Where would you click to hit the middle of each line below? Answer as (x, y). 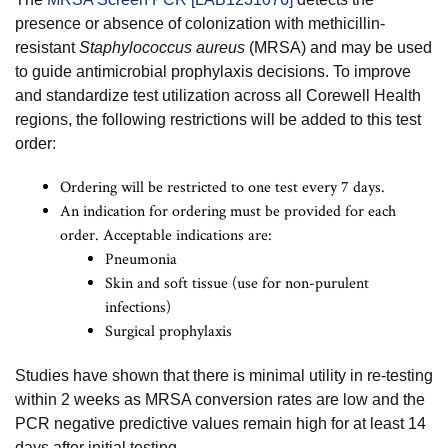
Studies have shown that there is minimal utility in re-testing (224, 375)
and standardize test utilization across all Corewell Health (218, 95)
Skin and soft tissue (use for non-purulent (237, 283)
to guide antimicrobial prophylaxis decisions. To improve (213, 71)
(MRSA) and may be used (340, 47)
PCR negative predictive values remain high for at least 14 (220, 423)
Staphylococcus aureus (164, 47)
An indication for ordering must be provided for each (228, 211)
